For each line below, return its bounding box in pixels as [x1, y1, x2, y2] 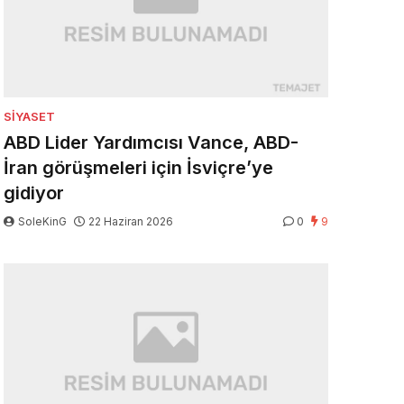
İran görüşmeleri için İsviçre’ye [4, 157, 273, 179]
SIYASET [4, 109, 55, 124]
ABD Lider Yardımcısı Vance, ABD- [4, 132, 298, 154]
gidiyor [4, 182, 64, 205]
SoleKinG [15, 215, 69, 229]
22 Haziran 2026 [88, 215, 173, 229]
